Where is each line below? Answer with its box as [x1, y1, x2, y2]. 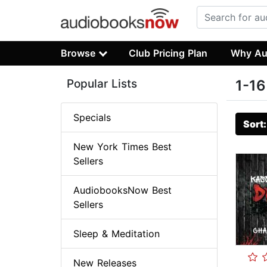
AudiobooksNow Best [73, 184, 172, 197]
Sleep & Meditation [73, 228, 160, 240]
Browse [61, 46, 95, 59]
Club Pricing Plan [129, 46, 208, 59]
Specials [73, 111, 111, 124]
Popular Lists [67, 77, 137, 91]
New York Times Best [73, 141, 172, 153]
